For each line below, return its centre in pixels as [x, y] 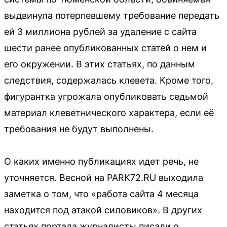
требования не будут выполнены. [79, 129]
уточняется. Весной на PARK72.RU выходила [104, 177]
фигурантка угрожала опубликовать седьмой [106, 96]
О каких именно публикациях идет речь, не [101, 161]
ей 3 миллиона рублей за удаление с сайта [100, 31]
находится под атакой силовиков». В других [103, 210]
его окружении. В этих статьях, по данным [100, 64]
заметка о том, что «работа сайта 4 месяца [101, 194]
